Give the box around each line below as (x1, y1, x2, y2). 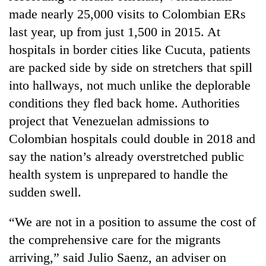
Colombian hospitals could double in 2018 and (9, 131, 255, 146)
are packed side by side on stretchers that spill (9, 59, 252, 75)
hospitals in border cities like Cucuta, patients (9, 42, 251, 57)
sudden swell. (9, 184, 81, 199)
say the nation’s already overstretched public (9, 148, 244, 164)
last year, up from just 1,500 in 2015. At (9, 24, 220, 39)
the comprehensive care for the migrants (9, 232, 221, 247)
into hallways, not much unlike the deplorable (9, 77, 251, 93)
